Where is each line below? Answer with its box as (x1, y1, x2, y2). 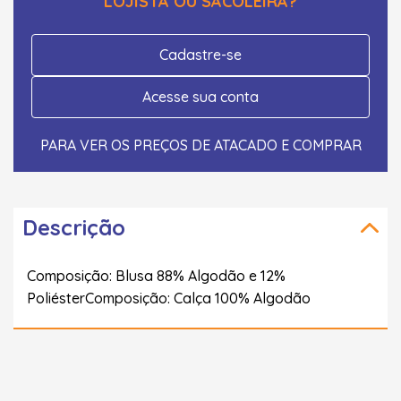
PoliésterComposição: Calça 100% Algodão (27, 288, 311, 307)
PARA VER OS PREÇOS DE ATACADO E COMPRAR (39, 135, 362, 154)
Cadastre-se (159, 45, 242, 64)
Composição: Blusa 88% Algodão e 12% (27, 266, 286, 285)
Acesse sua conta (142, 87, 259, 106)
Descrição (22, 213, 125, 241)
